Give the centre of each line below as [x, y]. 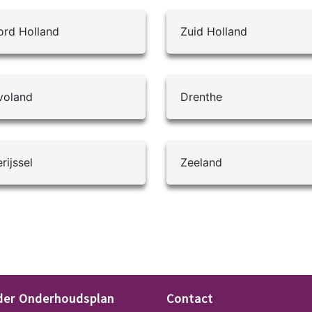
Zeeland [201, 163]
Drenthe [201, 97]
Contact [190, 298]
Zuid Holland [214, 32]
